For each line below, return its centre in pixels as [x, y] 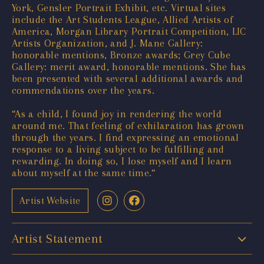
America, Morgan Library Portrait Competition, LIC [129, 31]
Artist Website [50, 201]
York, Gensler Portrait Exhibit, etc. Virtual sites [119, 7]
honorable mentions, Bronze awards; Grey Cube [121, 55]
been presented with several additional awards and [128, 78]
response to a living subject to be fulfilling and [118, 149]
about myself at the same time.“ [84, 172]
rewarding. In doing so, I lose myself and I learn [122, 161]
